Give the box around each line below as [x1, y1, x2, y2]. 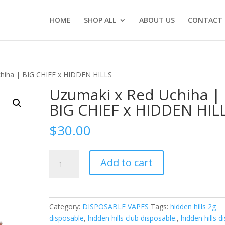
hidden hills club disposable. [88, 213, 177, 223]
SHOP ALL [83, 15, 116, 25]
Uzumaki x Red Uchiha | [49, 84, 221, 105]
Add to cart [100, 156, 153, 169]
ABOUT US [139, 15, 175, 25]
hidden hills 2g [170, 202, 216, 211]
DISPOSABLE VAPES [82, 202, 149, 211]
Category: [49, 202, 83, 211]
